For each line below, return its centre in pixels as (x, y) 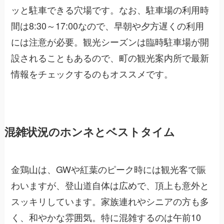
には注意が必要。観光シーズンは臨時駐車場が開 (110, 42)
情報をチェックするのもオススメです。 (92, 74)
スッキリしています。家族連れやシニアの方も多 (110, 201)
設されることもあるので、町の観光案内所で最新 (110, 58)
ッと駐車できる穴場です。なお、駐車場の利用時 (110, 10)
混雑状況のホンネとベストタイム (89, 132)
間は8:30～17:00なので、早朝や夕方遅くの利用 (108, 26)
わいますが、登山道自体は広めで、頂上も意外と (110, 185)
